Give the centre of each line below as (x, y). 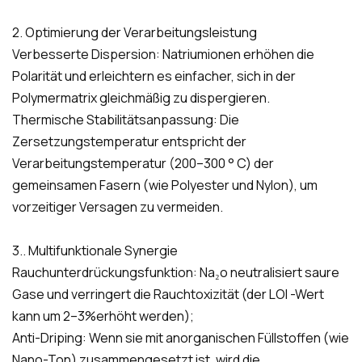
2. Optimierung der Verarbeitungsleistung (135, 33)
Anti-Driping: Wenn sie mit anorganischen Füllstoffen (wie (181, 338)
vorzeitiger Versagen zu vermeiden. (118, 207)
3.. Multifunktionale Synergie (95, 251)
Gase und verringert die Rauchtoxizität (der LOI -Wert (168, 295)
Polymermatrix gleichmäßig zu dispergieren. (141, 98)
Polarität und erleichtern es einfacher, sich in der (154, 76)
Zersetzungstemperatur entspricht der (129, 142)
